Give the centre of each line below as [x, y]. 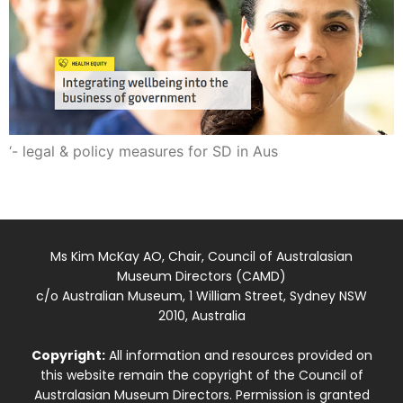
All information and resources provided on [238, 356]
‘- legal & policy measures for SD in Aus [143, 151]
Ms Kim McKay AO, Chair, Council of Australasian [201, 257]
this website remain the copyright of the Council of [201, 376]
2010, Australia [201, 316]
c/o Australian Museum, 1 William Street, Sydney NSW [201, 296]
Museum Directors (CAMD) [201, 277]
